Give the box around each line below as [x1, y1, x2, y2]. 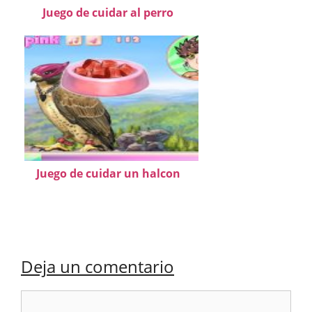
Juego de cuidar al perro [42, 5, 173, 21]
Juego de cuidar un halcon [36, 166, 180, 182]
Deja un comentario [21, 255, 174, 279]
